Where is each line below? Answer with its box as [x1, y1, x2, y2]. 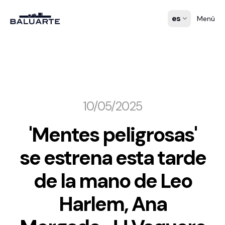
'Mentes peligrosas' [28, 122, 197, 148]
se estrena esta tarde [19, 145, 206, 171]
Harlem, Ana [58, 191, 167, 217]
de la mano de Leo [33, 168, 192, 194]
